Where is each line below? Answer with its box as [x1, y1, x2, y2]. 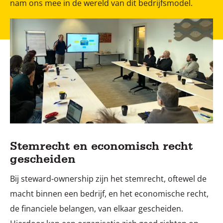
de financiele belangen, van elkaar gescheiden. [10, 203, 183, 214]
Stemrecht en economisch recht [10, 138, 193, 153]
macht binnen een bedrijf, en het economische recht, [10, 188, 209, 199]
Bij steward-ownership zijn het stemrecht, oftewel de [10, 173, 207, 184]
